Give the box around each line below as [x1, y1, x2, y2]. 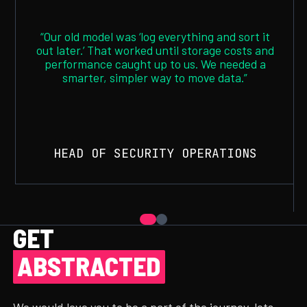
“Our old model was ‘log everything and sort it [40, 29, 270, 44]
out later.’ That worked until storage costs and [36, 43, 274, 58]
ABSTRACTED [17, 249, 161, 282]
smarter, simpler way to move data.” [62, 71, 247, 85]
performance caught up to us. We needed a [44, 57, 266, 71]
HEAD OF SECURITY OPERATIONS [53, 145, 257, 161]
